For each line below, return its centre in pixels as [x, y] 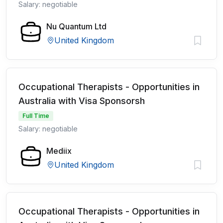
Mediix [59, 151]
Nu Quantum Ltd [76, 26]
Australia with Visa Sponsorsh [82, 101]
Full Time [36, 116]
